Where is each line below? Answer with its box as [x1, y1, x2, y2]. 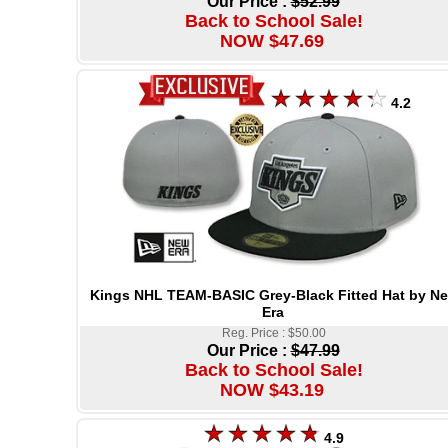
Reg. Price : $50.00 [222, 326, 326, 341]
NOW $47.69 [220, 31, 324, 52]
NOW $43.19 [220, 380, 324, 401]
